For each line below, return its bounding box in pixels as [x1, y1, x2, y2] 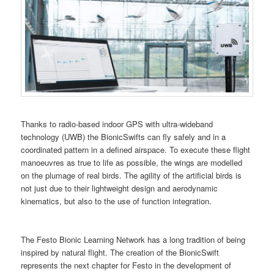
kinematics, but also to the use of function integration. [21, 195, 212, 207]
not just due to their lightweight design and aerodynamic [21, 182, 218, 194]
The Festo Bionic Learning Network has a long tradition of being [21, 234, 246, 246]
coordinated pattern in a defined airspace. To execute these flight [21, 144, 251, 156]
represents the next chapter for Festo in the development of [21, 259, 232, 272]
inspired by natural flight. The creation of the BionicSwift [21, 246, 220, 259]
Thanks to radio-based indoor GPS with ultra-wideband [21, 118, 213, 130]
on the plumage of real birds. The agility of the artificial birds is [21, 169, 242, 182]
